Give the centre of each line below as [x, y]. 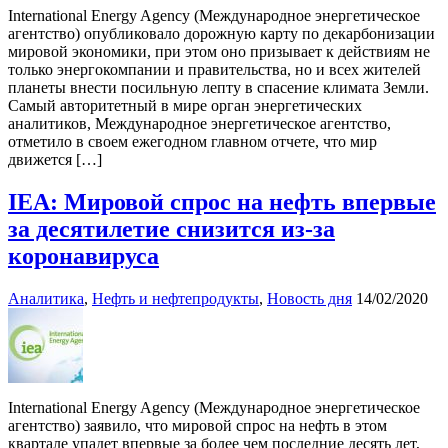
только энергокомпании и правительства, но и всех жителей [214, 70]
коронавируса [83, 256]
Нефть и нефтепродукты [175, 299]
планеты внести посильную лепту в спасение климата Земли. [218, 88]
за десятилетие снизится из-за [171, 229]
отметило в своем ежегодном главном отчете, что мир [192, 142]
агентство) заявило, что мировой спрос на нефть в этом [197, 426]
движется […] [55, 160]
